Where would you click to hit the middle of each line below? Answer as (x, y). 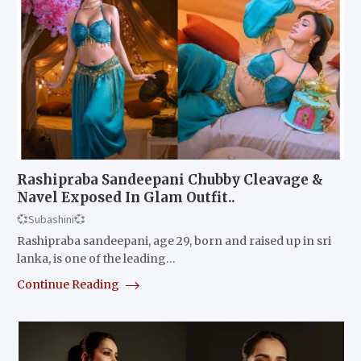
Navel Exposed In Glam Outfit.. (126, 197)
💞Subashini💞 (51, 219)
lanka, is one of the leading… (96, 258)
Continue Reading (69, 284)
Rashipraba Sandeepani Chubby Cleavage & (170, 179)
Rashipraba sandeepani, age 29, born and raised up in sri (174, 241)
